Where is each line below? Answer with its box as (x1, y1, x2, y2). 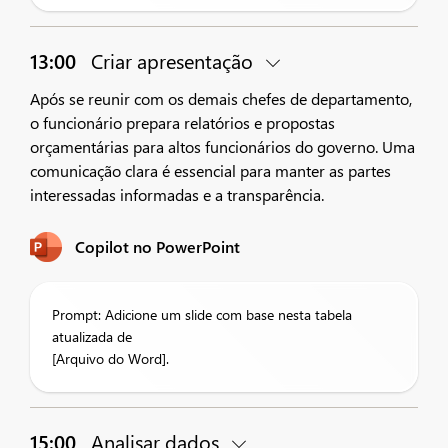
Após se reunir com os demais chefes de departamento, (30, 88, 412, 109)
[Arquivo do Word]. (52, 349, 169, 368)
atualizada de (52, 327, 132, 346)
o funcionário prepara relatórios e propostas (30, 112, 335, 133)
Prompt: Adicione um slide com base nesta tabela (52, 305, 352, 324)
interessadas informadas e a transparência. (30, 184, 324, 205)
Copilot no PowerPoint (75, 236, 241, 257)
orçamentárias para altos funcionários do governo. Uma (30, 136, 415, 157)
